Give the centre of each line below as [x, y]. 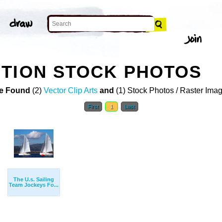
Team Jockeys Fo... [34, 185]
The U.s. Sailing [34, 180]
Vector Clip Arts [70, 91]
